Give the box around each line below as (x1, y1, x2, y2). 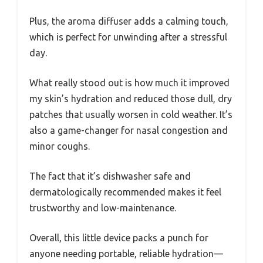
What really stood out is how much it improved (29, 77, 230, 88)
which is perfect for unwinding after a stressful (29, 31, 227, 42)
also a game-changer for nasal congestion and (29, 124, 228, 136)
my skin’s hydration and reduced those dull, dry (29, 93, 232, 104)
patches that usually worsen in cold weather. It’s (29, 109, 232, 120)
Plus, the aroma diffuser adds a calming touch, (29, 15, 228, 26)
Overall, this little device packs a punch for (29, 232, 208, 243)
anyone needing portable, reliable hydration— (29, 248, 223, 259)
